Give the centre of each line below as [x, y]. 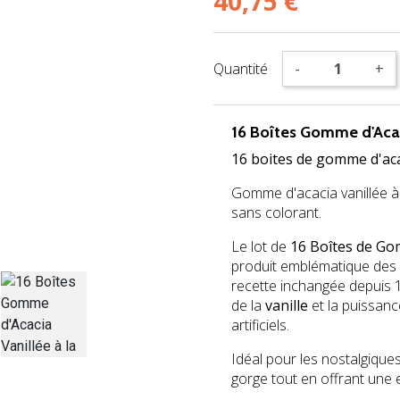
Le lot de [261, 246]
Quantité [241, 68]
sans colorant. [276, 212]
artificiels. [260, 325]
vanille [287, 305]
